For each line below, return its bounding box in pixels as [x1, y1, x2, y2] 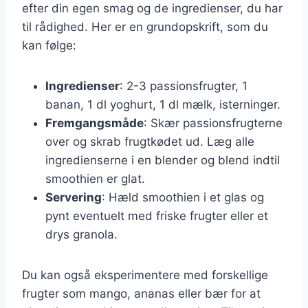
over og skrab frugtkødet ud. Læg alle [45, 134, 254, 148]
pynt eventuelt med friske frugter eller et [45, 208, 268, 223]
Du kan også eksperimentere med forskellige [22, 267, 268, 282]
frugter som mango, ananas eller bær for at [22, 286, 261, 300]
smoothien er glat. [45, 171, 145, 186]
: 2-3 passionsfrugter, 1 [120, 78, 247, 93]
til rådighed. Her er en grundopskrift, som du [22, 19, 268, 34]
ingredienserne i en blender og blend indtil [45, 153, 280, 167]
